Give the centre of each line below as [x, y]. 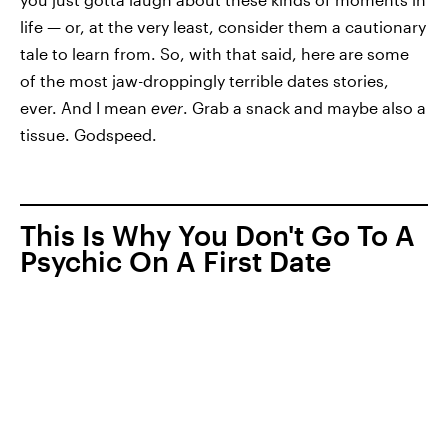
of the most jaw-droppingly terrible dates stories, [204, 80]
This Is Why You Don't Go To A [217, 235]
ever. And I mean [85, 107]
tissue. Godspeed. [88, 134]
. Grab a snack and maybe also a [304, 107]
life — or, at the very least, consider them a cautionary [223, 26]
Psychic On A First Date [175, 261]
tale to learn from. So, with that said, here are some [214, 53]
